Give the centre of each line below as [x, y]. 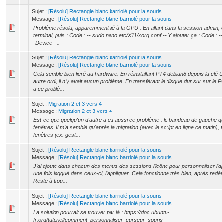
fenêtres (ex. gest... [57, 135]
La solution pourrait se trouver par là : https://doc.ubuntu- [101, 212]
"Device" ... [47, 43]
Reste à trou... [50, 181]
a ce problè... [49, 89]
